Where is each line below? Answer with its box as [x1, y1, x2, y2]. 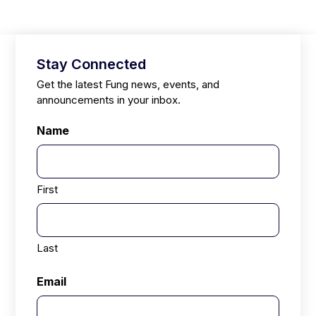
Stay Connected [37, 56, 147, 73]
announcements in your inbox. [37, 93, 181, 107]
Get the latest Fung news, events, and [37, 78, 220, 91]
